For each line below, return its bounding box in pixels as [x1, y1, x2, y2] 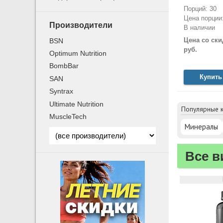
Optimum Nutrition [49, 49, 107, 58]
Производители [49, 20, 113, 29]
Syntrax [49, 87, 74, 96]
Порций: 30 [183, 5, 217, 13]
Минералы [184, 121, 218, 131]
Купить [200, 73, 222, 81]
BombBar [49, 62, 79, 70]
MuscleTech [49, 112, 87, 120]
